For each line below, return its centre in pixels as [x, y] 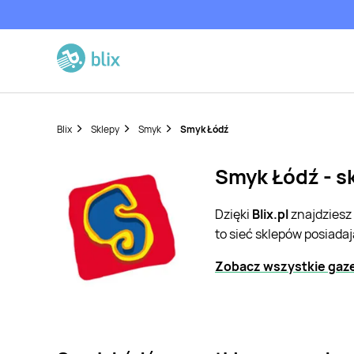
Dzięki [233, 215]
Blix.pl [270, 215]
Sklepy [105, 129]
